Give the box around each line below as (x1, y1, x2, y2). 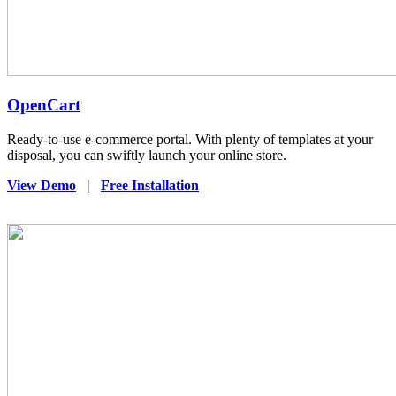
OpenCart (7, 95, 80, 115)
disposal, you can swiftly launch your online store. (7, 147, 286, 163)
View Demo (7, 177, 76, 193)
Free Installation (101, 177, 199, 193)
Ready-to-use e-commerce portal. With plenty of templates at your (7, 131, 373, 147)
